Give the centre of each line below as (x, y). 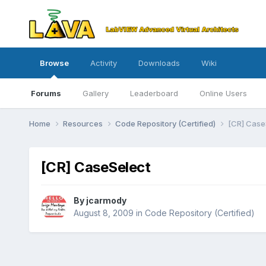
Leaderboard (154, 93)
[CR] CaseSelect (96, 167)
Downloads (159, 63)
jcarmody (106, 201)
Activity (103, 63)
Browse (54, 63)
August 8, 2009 (103, 213)
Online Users (223, 93)
